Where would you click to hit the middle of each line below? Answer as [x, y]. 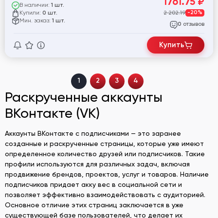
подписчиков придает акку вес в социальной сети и [93, 184]
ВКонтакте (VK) [52, 113]
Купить [172, 45]
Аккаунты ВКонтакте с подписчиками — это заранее [93, 133]
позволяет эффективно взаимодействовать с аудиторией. [105, 194]
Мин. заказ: [36, 21]
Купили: [31, 13]
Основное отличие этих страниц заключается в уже [94, 205]
